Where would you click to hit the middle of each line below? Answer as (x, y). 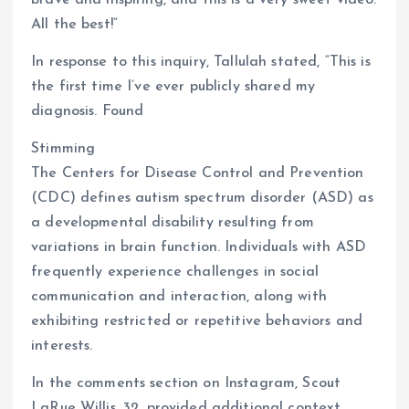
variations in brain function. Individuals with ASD (199, 248)
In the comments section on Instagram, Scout (186, 384)
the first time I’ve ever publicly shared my (173, 87)
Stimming (63, 149)
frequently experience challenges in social (175, 273)
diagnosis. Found (88, 112)
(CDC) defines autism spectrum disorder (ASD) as (202, 199)
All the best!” (75, 25)
